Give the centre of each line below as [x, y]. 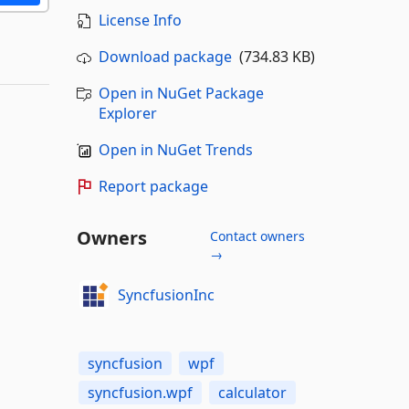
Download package [165, 57]
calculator [252, 393]
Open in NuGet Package [181, 93]
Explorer [127, 113]
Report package [153, 186]
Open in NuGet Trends [175, 150]
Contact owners [257, 236]
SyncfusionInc [166, 294]
